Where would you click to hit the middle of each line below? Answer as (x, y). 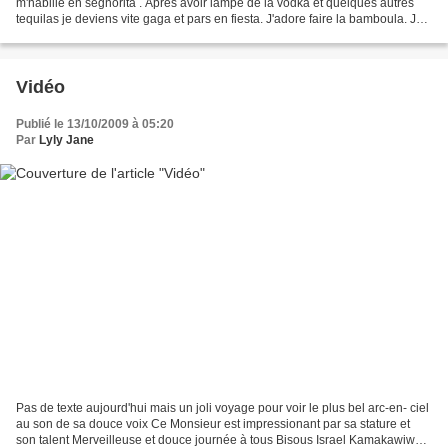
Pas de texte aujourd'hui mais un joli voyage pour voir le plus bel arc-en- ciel (222, 407)
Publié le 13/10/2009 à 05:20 (95, 124)
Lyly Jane (66, 140)
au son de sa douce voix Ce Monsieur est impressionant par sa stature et (213, 423)
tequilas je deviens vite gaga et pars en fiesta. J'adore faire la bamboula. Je (219, 19)
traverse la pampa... (69, 35)
